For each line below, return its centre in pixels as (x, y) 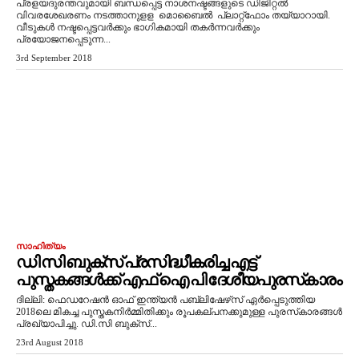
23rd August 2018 (50, 342)
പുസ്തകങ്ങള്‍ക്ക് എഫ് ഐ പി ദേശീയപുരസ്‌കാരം (178, 280)
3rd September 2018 (54, 58)
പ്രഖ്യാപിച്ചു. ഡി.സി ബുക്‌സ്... (87, 324)
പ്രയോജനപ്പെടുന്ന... (63, 39)
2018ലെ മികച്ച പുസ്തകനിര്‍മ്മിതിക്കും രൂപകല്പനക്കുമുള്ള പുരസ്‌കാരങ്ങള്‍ (179, 312)
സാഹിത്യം (41, 246)
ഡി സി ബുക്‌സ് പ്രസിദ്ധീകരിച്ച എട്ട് (136, 262)
